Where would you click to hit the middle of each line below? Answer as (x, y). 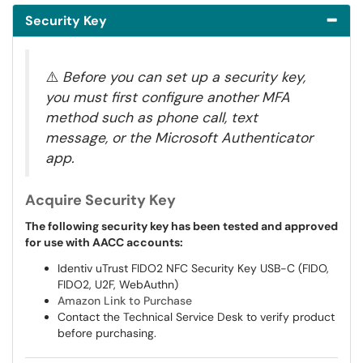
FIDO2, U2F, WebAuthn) (118, 284)
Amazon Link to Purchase (125, 301)
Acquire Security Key (100, 200)
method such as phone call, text (152, 117)
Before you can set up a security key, (184, 77)
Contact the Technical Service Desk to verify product (196, 317)
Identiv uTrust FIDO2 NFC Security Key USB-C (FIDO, (193, 268)
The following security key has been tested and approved (181, 226)
